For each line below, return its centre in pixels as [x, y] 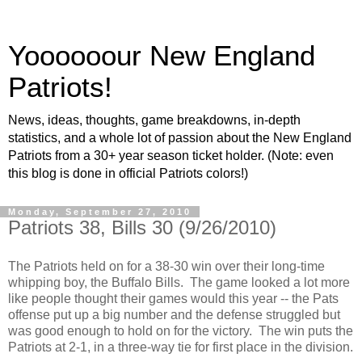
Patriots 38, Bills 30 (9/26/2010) [142, 227]
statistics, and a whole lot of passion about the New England [180, 138]
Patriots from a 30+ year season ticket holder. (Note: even [171, 156]
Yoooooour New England [162, 56]
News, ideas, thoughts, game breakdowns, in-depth [154, 120]
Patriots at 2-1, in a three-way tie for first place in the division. [181, 347]
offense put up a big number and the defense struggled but [174, 314]
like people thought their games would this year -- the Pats [173, 298]
